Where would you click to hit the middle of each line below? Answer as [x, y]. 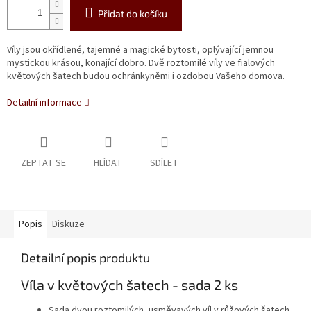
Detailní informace [44, 103]
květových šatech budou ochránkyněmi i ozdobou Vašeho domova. [146, 77]
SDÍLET [164, 163]
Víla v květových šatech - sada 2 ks [129, 285]
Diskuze [68, 225]
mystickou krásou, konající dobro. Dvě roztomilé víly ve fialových [141, 64]
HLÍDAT [108, 163]
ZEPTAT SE [43, 163]
